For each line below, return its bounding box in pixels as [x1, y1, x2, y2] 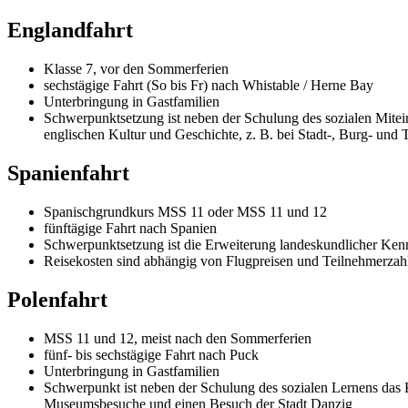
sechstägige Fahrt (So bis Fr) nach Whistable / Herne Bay [44, 77, 373, 94]
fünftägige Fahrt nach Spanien [44, 219, 217, 236]
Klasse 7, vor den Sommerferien [44, 61, 229, 77]
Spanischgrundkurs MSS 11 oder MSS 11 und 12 [44, 203, 327, 219]
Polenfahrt [7, 287, 107, 311]
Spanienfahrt [7, 160, 129, 185]
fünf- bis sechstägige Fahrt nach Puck [44, 346, 259, 362]
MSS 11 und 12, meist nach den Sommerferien [44, 330, 311, 346]
